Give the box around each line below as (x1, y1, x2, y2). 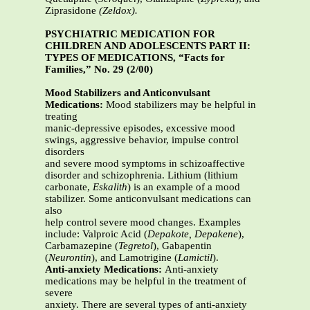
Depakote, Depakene (147, 228, 238, 240)
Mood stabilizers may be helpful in (103, 99, 256, 111)
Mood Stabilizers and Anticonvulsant (45, 87, 210, 99)
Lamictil (178, 252, 212, 264)
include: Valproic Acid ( (45, 228, 147, 240)
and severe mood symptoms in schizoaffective (45, 158, 245, 170)
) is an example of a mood (127, 181, 240, 193)
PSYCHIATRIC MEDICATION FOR (45, 28, 215, 40)
